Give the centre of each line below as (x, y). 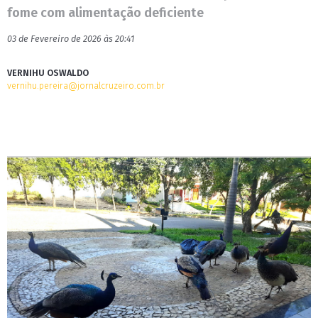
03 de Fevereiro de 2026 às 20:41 (71, 39)
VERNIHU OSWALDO (48, 73)
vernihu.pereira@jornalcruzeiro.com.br (86, 86)
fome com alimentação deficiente (105, 13)
